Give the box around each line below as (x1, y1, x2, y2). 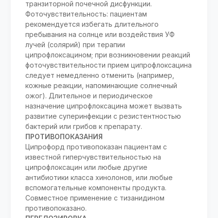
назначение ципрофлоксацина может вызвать (25, 102, 182, 110)
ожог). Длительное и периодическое (25, 91, 153, 100)
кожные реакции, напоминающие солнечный (25, 81, 178, 90)
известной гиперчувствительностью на (25, 153, 162, 162)
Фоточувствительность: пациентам (25, 10, 147, 18)
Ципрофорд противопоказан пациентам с (25, 143, 167, 151)
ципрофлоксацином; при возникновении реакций (25, 51, 191, 59)
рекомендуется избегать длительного (25, 20, 159, 29)
